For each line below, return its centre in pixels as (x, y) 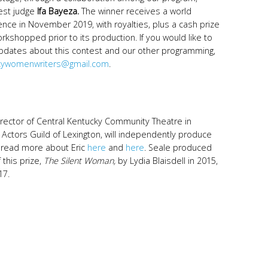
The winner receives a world (136, 11)
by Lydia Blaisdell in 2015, (168, 161)
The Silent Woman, (81, 161)
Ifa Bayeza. (59, 11)
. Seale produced (178, 148)
